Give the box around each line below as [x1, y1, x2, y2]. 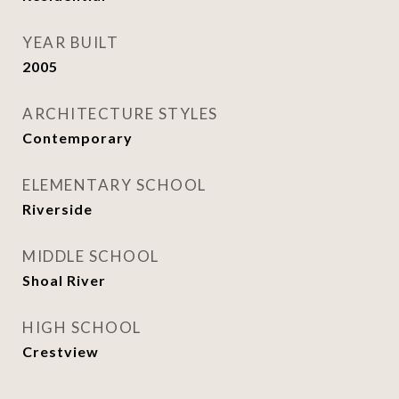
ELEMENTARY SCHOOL [22, 175, 207, 194]
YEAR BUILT [22, 33, 118, 52]
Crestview [22, 343, 99, 360]
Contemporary [22, 129, 133, 146]
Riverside [22, 200, 93, 217]
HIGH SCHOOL [22, 318, 142, 337]
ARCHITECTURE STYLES [22, 104, 218, 123]
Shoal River [22, 272, 106, 289]
